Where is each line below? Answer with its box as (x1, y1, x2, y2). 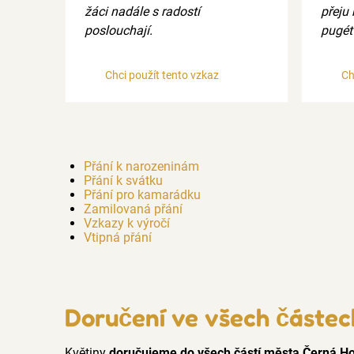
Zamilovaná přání (84, 201, 183, 217)
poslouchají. (85, 23, 153, 39)
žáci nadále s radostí (85, 4, 200, 20)
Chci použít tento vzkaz (105, 69, 219, 83)
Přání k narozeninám (84, 159, 199, 175)
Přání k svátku (84, 173, 163, 189)
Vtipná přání (84, 230, 152, 246)
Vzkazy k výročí (84, 216, 170, 232)
